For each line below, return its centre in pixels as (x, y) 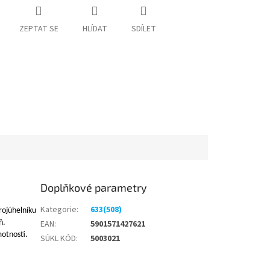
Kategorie (59, 209)
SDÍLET (143, 29)
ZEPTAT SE (39, 29)
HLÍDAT (95, 29)
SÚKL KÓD (58, 238)
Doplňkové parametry (94, 187)
